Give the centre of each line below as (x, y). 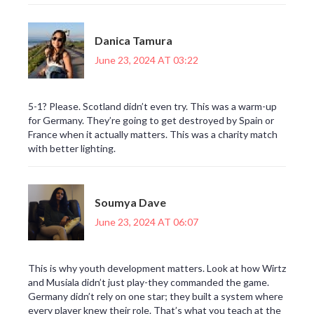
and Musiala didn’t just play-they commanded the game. (149, 282)
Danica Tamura (134, 40)
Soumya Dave (130, 202)
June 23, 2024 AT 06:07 (146, 221)
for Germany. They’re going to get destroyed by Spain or (151, 121)
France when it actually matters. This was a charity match (153, 135)
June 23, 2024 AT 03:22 (146, 60)
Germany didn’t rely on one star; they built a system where (156, 296)
